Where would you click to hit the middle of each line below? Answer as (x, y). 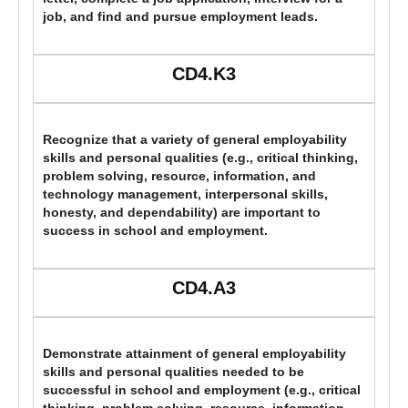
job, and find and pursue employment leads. (180, 17)
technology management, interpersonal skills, (185, 195)
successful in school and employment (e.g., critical (202, 391)
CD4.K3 (204, 74)
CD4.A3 (204, 288)
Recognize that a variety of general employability (195, 140)
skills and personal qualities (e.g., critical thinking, (200, 158)
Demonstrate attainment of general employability (194, 354)
